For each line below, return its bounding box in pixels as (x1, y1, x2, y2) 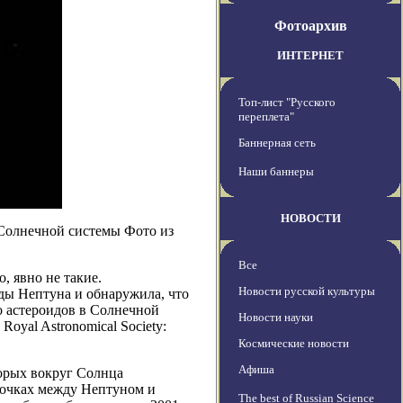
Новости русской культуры (238, 284, 375, 299)
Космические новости (238, 336, 349, 351)
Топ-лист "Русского (238, 95, 336, 110)
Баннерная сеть (238, 136, 316, 150)
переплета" (238, 110, 294, 124)
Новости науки (238, 310, 313, 325)
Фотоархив (273, 18, 347, 34)
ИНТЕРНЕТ (277, 49, 344, 63)
